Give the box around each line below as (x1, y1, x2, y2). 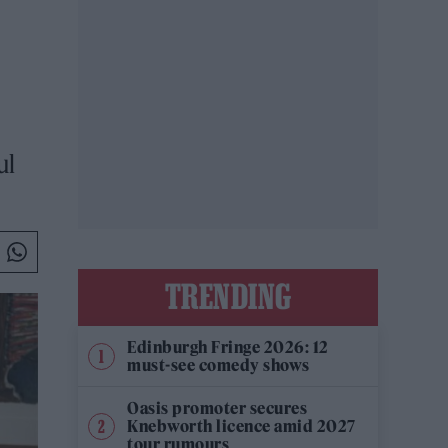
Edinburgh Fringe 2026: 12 (127, 337, 329, 357)
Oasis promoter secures (127, 398, 307, 418)
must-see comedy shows (127, 355, 310, 375)
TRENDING (164, 277, 292, 315)
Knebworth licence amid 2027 (127, 416, 356, 436)
